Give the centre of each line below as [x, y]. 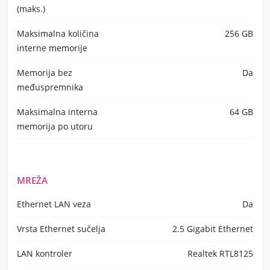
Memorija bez [45, 73]
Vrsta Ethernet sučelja [61, 229]
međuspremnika [50, 87]
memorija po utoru [55, 126]
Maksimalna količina [58, 33]
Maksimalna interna [57, 112]
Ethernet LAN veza [54, 204]
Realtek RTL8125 [220, 253]
